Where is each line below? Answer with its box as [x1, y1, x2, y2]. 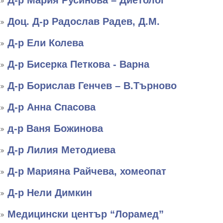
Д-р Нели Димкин [7, 187, 92, 198]
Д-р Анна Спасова [7, 102, 96, 112]
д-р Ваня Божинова [7, 123, 103, 134]
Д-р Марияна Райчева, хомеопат [7, 166, 166, 177]
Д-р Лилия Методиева [7, 144, 115, 155]
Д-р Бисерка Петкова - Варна [7, 59, 149, 70]
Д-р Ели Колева [7, 37, 84, 48]
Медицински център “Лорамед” [7, 209, 164, 220]
